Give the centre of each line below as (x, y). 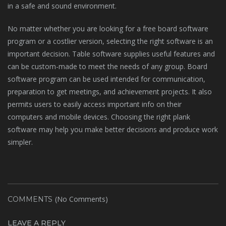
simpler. (20, 142)
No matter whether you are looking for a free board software (108, 29)
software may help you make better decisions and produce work (113, 129)
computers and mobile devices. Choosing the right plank (99, 117)
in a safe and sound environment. (62, 6)
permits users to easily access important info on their (95, 104)
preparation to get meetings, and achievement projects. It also (110, 92)
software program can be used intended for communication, (106, 79)
